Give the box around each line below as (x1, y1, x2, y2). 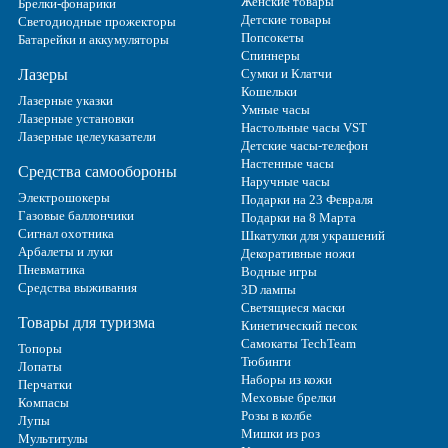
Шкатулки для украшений (240, 227, 385, 243)
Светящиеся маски (240, 299, 345, 315)
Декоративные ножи (240, 245, 355, 261)
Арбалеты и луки (18, 243, 113, 259)
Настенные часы (240, 155, 334, 171)
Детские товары (240, 11, 331, 27)
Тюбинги (240, 353, 291, 369)
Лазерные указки (18, 92, 113, 108)
